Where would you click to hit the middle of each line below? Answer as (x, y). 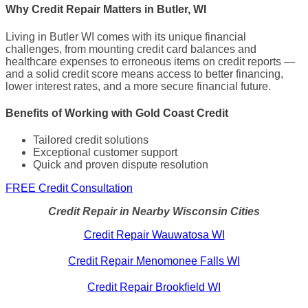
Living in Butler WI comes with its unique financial (126, 36)
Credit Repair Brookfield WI (154, 287)
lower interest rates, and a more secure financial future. (138, 86)
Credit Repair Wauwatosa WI (154, 235)
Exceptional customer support (105, 153)
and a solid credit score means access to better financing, (144, 74)
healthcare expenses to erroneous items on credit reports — (150, 61)
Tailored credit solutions (91, 140)
